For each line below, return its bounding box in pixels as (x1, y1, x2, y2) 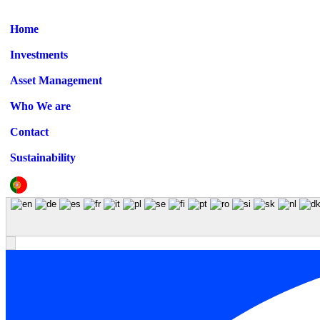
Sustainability (10, 151, 76, 164)
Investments (10, 49, 68, 61)
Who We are (10, 100, 71, 113)
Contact (10, 126, 49, 139)
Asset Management (10, 74, 102, 87)
